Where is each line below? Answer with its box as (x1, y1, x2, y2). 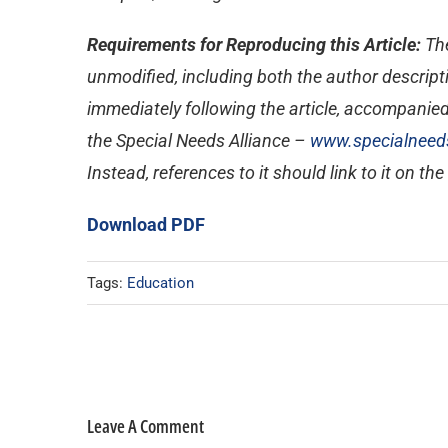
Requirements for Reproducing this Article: (87, 34, 425, 55)
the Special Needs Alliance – (87, 130, 310, 151)
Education (127, 274, 194, 292)
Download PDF (87, 214, 205, 235)
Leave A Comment (87, 414, 204, 438)
